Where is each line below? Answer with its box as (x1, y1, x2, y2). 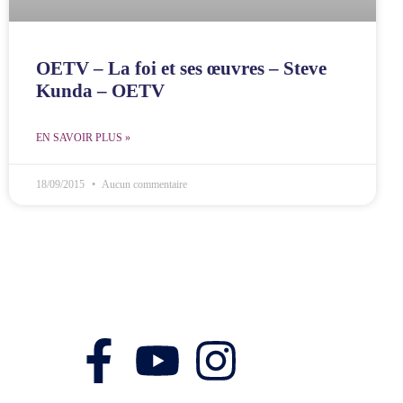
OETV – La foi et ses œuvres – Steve (36, 57, 327, 79)
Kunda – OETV (36, 79, 165, 102)
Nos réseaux (76, 320, 157, 339)
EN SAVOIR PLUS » (36, 130, 130, 144)
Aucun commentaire (100, 177, 187, 191)
